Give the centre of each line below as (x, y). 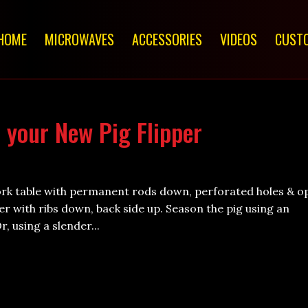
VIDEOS (238, 39)
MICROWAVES (79, 39)
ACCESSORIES (167, 39)
